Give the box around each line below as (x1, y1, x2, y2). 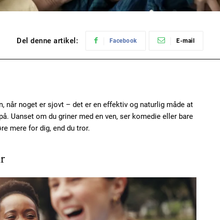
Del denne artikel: (17, 36, 78, 46)
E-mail (176, 37, 194, 45)
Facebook (109, 37, 137, 45)
